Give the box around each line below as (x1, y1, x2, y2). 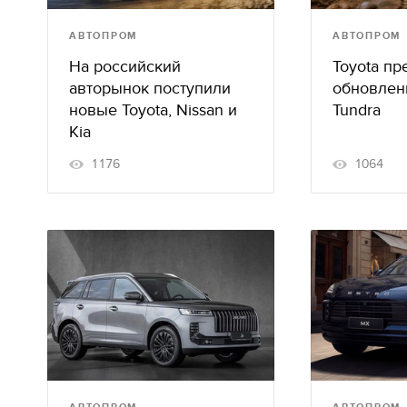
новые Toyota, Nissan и (69, 100, 237, 120)
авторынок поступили (69, 78, 231, 98)
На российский (69, 56, 181, 76)
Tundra (333, 100, 381, 120)
